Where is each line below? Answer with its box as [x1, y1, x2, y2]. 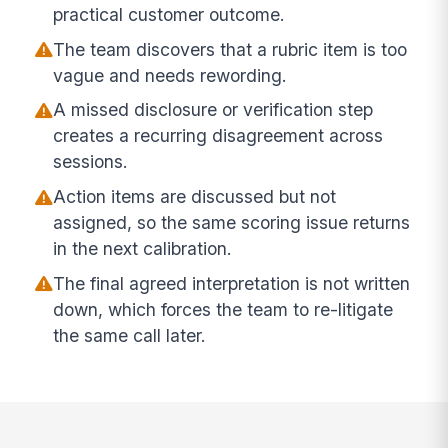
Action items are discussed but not [53, 186, 337, 208]
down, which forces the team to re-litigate [53, 298, 394, 320]
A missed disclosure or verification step [53, 99, 374, 121]
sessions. [53, 151, 129, 173]
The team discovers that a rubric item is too [53, 38, 408, 60]
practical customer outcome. [53, 3, 286, 25]
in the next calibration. [53, 238, 233, 260]
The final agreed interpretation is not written [53, 272, 411, 294]
